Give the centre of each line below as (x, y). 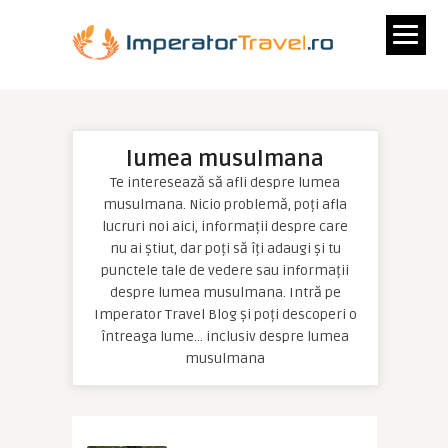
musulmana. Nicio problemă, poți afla (225, 204)
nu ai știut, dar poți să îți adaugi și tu (225, 248)
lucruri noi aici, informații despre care (225, 226)
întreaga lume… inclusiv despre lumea (225, 336)
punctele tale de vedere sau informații (225, 270)
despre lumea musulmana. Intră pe (225, 292)
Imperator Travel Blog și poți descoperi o (225, 314)
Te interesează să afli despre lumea (225, 182)
